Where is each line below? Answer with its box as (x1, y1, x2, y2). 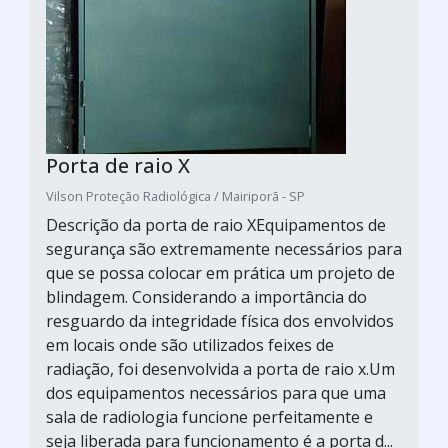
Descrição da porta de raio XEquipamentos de (46, 214, 386, 236)
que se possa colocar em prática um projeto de (46, 262, 395, 284)
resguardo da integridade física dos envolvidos (46, 310, 394, 332)
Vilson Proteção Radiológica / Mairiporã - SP (46, 187, 305, 205)
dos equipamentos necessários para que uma (46, 382, 386, 404)
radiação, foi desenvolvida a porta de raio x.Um (46, 358, 395, 380)
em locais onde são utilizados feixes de (46, 334, 334, 356)
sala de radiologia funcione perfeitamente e (46, 406, 373, 428)
